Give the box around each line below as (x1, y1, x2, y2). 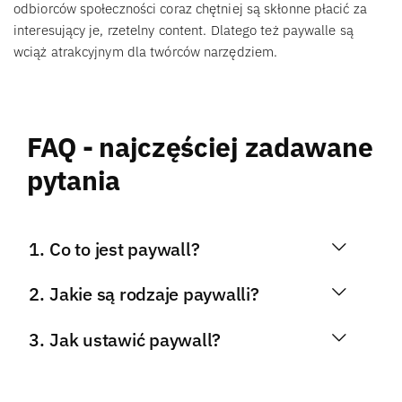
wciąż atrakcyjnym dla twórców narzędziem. (13, 42, 282, 60)
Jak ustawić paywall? (49, 328, 222, 351)
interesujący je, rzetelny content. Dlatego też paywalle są (13, 21, 354, 39)
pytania (27, 162, 120, 197)
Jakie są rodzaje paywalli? (49, 283, 259, 306)
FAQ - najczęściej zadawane (27, 128, 373, 164)
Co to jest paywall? (49, 237, 200, 260)
